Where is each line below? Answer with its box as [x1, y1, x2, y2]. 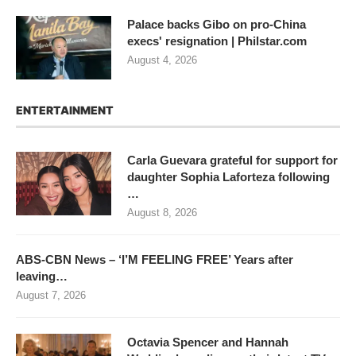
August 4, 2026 [127, 53, 197, 66]
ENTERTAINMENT [16, 103, 114, 117]
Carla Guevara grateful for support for [127, 153, 338, 167]
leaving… [16, 269, 68, 283]
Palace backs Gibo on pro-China [127, 17, 306, 31]
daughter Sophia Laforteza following [127, 169, 330, 184]
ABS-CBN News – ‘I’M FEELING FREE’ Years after [16, 252, 293, 266]
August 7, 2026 [16, 288, 86, 301]
